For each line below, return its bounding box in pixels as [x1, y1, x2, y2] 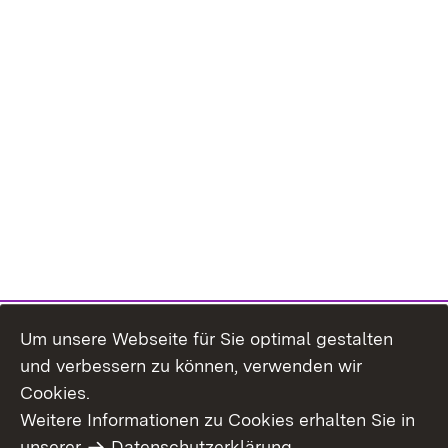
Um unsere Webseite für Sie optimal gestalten [20, 328, 393, 349]
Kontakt [224, 425, 282, 444]
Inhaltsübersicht [20, 425, 140, 444]
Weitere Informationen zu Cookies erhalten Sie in [20, 409, 415, 430]
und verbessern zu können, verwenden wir [20, 355, 362, 376]
